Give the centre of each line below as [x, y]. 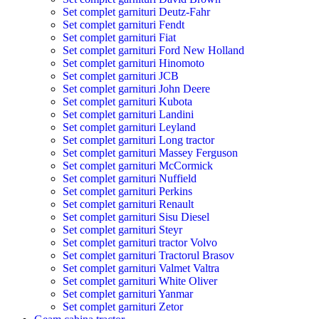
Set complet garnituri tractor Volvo [140, 243]
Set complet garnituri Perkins [127, 192]
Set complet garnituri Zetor [123, 307]
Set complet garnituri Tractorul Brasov [148, 256]
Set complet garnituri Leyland [129, 127]
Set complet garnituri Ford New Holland [153, 51]
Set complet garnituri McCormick [138, 166]
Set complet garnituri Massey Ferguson [150, 153]
